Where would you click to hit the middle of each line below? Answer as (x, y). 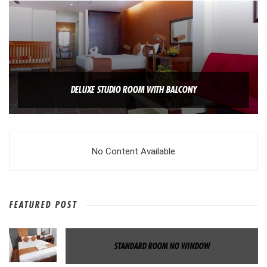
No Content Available (133, 151)
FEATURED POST (43, 205)
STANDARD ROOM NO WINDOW (162, 246)
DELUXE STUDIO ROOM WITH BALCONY (133, 90)
